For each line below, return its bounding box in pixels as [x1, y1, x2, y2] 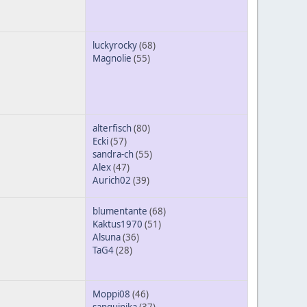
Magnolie [93, 52, 132, 65]
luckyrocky [93, 39, 137, 52]
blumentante [93, 205, 147, 218]
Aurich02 [93, 174, 131, 187]
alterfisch [93, 122, 132, 135]
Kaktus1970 [93, 218, 143, 231]
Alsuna [93, 231, 121, 244]
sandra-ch [93, 148, 134, 161]
